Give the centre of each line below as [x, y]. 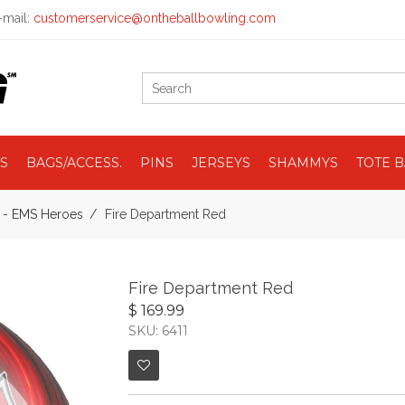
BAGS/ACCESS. [74, 163]
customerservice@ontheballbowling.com [155, 18]
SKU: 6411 [158, 331]
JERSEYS [221, 163]
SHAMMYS [303, 163]
